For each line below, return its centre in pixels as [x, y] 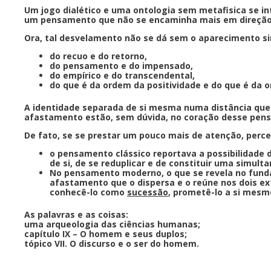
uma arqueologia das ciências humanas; [112, 224]
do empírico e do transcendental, [123, 75]
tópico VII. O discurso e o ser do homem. [112, 243]
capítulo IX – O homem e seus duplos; [106, 233]
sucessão [148, 192]
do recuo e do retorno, [100, 56]
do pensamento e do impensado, [122, 65]
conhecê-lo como [88, 192]
